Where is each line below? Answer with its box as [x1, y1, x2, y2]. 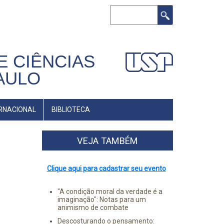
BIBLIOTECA [51, 105, 90, 113]
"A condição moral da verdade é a [57, 187, 162, 195]
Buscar [110, 6, 132, 14]
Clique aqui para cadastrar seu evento [46, 164, 166, 172]
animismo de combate [57, 203, 128, 211]
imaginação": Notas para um [57, 195, 146, 203]
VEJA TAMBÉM [76, 135, 138, 146]
